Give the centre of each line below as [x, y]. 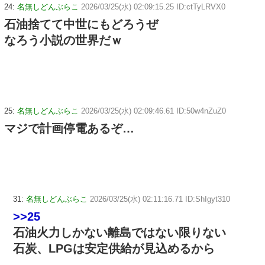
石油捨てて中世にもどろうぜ [81, 25]
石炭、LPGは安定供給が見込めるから [114, 249]
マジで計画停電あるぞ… [69, 129]
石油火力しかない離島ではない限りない [119, 233]
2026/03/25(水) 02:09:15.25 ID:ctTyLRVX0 [153, 7]
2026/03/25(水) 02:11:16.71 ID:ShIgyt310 [160, 199]
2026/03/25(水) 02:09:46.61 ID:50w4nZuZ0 [153, 111]
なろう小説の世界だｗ [63, 41]
